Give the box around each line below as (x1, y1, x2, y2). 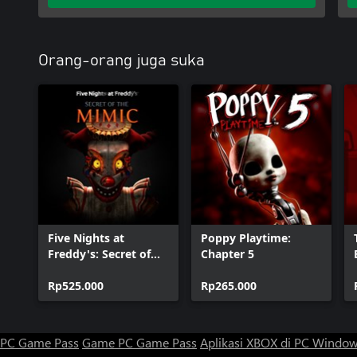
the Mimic (48, 261, 103, 277)
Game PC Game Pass (82, 333, 197, 351)
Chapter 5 (201, 245, 254, 261)
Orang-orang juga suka (38, 52, 205, 69)
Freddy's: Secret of (48, 245, 151, 261)
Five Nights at (48, 229, 124, 245)
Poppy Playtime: (201, 229, 291, 245)
